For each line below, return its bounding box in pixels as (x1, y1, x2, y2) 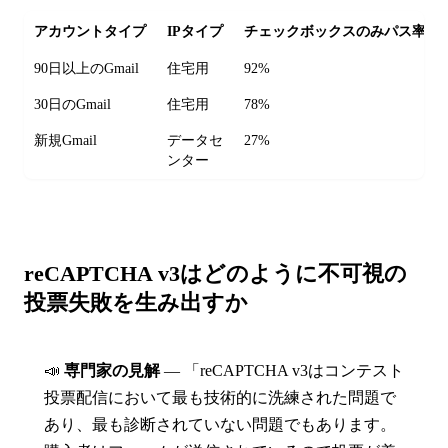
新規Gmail (34, 133, 98, 149)
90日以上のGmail (34, 61, 140, 77)
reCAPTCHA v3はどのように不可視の (24, 261, 407, 287)
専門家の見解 (64, 362, 160, 380)
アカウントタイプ (34, 23, 147, 40)
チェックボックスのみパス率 (244, 23, 427, 40)
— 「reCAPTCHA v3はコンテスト (160, 362, 404, 380)
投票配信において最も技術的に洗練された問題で (44, 389, 396, 407)
